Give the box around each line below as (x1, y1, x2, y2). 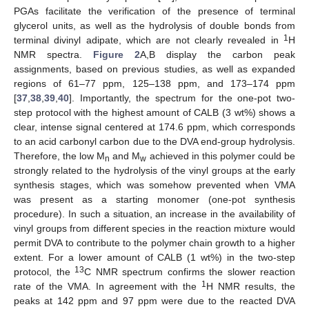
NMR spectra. (14, 49, 93, 61)
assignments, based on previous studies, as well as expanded (14, 63, 295, 75)
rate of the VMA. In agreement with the (14, 281, 202, 292)
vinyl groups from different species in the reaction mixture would (14, 223, 295, 235)
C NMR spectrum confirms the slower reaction (84, 266, 295, 278)
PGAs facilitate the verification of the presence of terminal (14, 6, 295, 17)
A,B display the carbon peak (140, 49, 295, 61)
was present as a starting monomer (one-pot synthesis (14, 194, 295, 206)
